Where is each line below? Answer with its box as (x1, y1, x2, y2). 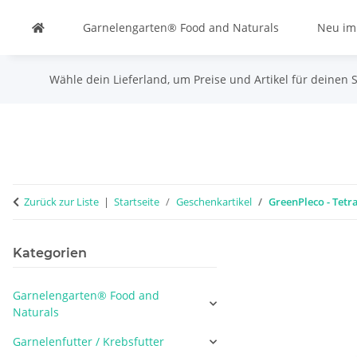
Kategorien (13, 245, 87, 261)
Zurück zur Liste (24, 194, 99, 209)
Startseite (114, 194, 159, 209)
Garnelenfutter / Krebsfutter (13, 334, 164, 349)
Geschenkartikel (176, 194, 252, 209)
